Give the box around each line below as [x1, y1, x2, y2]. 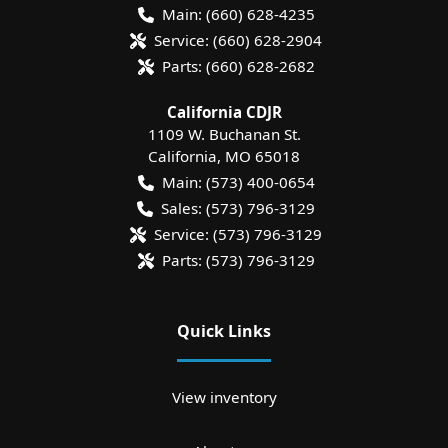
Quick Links [177, 319, 271, 342]
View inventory [171, 386, 277, 407]
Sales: [161, 197, 202, 218]
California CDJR [166, 101, 282, 122]
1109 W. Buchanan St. [147, 123, 301, 144]
